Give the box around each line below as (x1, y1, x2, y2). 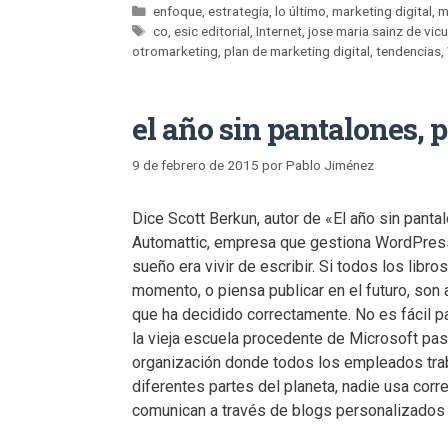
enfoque (153, 3, 203, 20)
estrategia (208, 3, 270, 20)
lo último (275, 3, 327, 20)
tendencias (376, 43, 441, 60)
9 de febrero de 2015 (132, 157, 259, 173)
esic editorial (174, 23, 251, 40)
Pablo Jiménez (286, 157, 374, 173)
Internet (256, 23, 303, 40)
